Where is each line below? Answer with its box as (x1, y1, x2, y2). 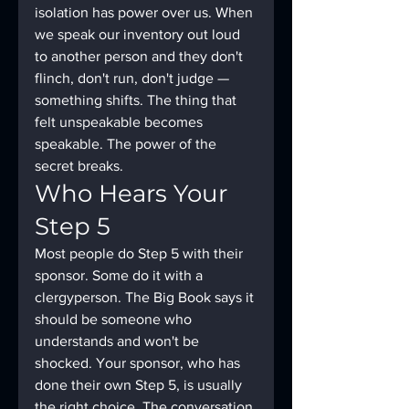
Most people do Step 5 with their (35, 246, 246, 261)
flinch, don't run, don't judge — (35, 70, 233, 86)
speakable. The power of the (35, 136, 220, 152)
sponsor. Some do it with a (35, 267, 206, 283)
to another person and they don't (35, 48, 246, 64)
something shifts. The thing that (35, 92, 240, 108)
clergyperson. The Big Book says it (35, 289, 257, 305)
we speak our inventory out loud (35, 26, 244, 42)
